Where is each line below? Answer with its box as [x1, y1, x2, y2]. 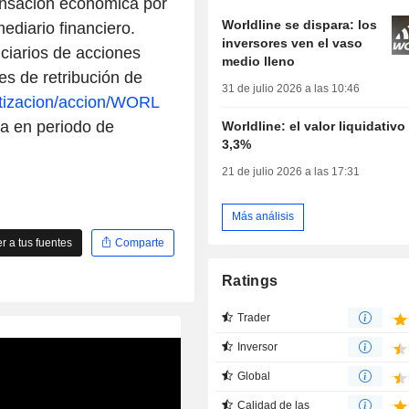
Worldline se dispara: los [222, 16, 378, 32]
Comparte [111, 236, 164, 249]
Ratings [222, 272, 278, 288]
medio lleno [222, 53, 296, 68]
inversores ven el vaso [222, 35, 363, 50]
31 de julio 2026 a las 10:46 [222, 81, 361, 95]
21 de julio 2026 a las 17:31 [222, 164, 361, 178]
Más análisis [232, 210, 295, 224]
